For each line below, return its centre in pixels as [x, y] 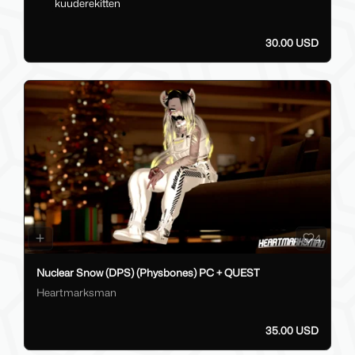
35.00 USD [292, 331]
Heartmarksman [76, 293]
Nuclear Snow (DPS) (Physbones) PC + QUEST [148, 272]
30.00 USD [292, 42]
